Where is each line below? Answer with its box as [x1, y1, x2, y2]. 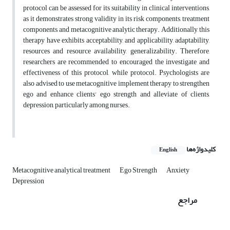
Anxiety [166, 163, 189, 178]
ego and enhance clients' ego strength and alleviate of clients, [23, 87, 209, 102]
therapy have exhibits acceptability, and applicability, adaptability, [23, 33, 209, 48]
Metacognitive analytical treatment [12, 163, 111, 178]
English [159, 145, 177, 156]
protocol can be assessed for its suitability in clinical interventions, [23, 1, 209, 15]
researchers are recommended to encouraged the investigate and [23, 55, 209, 69]
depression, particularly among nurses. [23, 98, 130, 112]
